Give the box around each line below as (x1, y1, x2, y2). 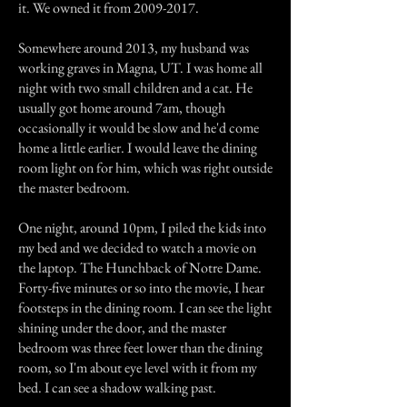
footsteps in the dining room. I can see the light (18, 298, 272, 317)
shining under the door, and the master (18, 318, 226, 337)
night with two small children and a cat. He (18, 78, 253, 97)
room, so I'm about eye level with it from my (18, 358, 257, 377)
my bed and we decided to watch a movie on (18, 238, 256, 257)
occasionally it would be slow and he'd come (18, 118, 259, 137)
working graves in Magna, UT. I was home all (18, 58, 263, 77)
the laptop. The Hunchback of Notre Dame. (18, 258, 262, 277)
